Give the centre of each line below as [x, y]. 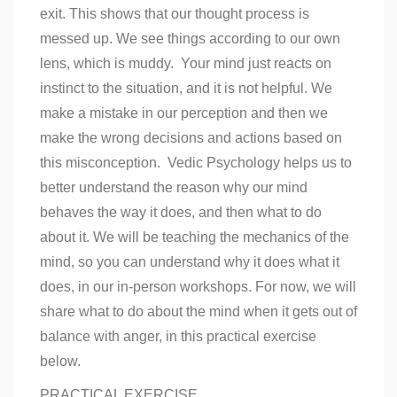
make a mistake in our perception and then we [184, 113]
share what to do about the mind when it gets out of [198, 311]
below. [60, 361]
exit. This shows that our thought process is [175, 13]
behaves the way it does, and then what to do [181, 212]
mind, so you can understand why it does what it [190, 261]
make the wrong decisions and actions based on [191, 137]
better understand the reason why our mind [174, 187]
